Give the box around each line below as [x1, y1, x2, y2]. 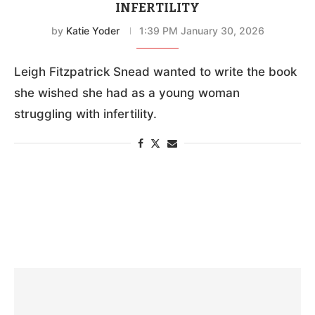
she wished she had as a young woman [14, 85, 240, 100]
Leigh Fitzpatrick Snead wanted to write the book [14, 64, 297, 79]
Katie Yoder [65, 24, 120, 37]
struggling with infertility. [14, 106, 157, 121]
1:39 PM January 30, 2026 [139, 24, 264, 37]
